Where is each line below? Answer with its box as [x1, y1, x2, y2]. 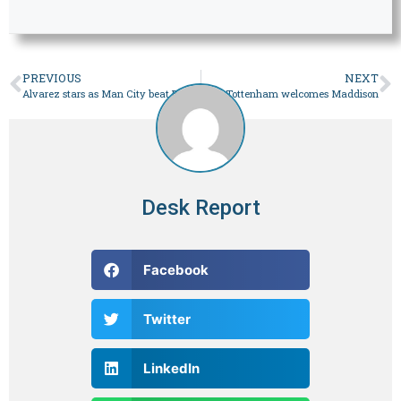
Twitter [143, 310, 192, 328]
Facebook [143, 260, 209, 278]
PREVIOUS [22, 70, 81, 85]
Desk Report [141, 194, 260, 220]
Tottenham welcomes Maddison [226, 86, 379, 100]
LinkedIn [143, 359, 200, 377]
